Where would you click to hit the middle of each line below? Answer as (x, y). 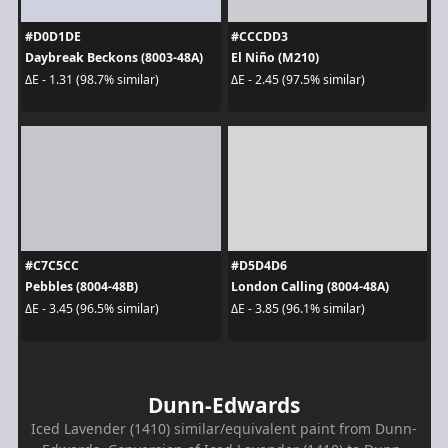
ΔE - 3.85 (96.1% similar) (298, 308)
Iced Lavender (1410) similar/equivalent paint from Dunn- (224, 429)
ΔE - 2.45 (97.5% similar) (298, 79)
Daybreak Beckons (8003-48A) (113, 58)
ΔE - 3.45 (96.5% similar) (91, 308)
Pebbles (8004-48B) (81, 287)
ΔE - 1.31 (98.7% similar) (91, 79)
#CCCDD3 (259, 37)
